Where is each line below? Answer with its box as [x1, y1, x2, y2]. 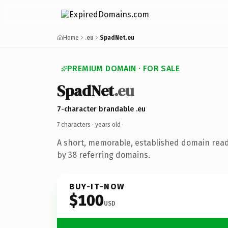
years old [95, 121, 121, 128]
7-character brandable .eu [57, 104, 146, 113]
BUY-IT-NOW [69, 181, 125, 191]
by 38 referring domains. [57, 150, 150, 160]
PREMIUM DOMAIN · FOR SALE [67, 64, 180, 73]
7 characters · [57, 121, 95, 128]
